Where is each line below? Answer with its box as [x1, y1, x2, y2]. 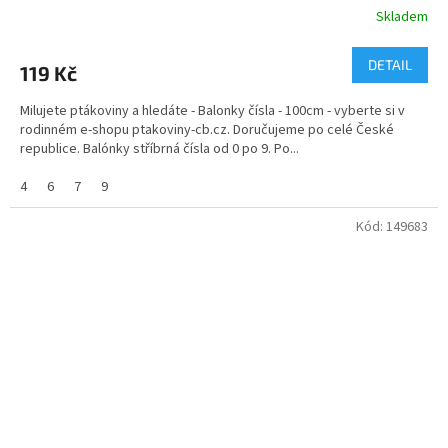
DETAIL [368, 55, 412, 73]
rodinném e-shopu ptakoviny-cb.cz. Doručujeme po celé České [20, 119, 394, 140]
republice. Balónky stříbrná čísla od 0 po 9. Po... [20, 138, 299, 159]
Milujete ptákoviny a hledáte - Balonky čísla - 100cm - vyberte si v [20, 100, 405, 121]
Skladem [376, 7, 428, 28]
